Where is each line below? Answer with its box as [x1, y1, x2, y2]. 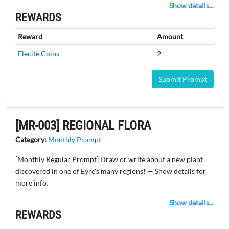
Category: [15, 135, 48, 144]
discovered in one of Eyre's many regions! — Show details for [15, 167, 206, 176]
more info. [15, 178, 48, 188]
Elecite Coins [17, 49, 59, 58]
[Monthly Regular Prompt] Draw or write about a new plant [15, 155, 203, 164]
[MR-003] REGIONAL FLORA [15, 118, 151, 133]
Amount [156, 32, 183, 41]
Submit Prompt [158, 75, 207, 84]
